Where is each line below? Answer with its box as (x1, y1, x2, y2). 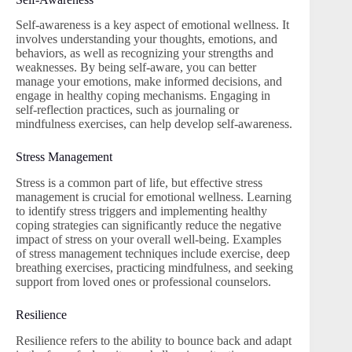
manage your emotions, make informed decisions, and (16, 75, 282, 89)
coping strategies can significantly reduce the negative (16, 218, 281, 233)
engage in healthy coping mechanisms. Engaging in (16, 89, 270, 103)
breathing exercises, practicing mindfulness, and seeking (16, 261, 293, 275)
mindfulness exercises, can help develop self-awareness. (16, 117, 292, 131)
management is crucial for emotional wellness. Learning (16, 190, 291, 204)
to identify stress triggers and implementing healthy (16, 204, 267, 218)
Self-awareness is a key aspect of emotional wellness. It (16, 18, 289, 32)
